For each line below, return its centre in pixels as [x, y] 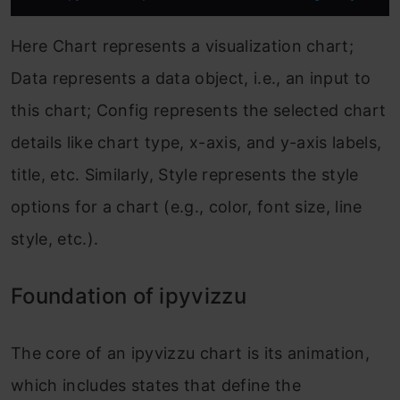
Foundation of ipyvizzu [129, 296]
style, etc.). [55, 239]
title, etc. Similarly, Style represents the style [185, 175]
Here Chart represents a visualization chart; [183, 46]
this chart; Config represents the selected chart [199, 110]
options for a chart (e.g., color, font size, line [187, 207]
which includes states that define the [156, 385]
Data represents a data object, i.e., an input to [191, 78]
